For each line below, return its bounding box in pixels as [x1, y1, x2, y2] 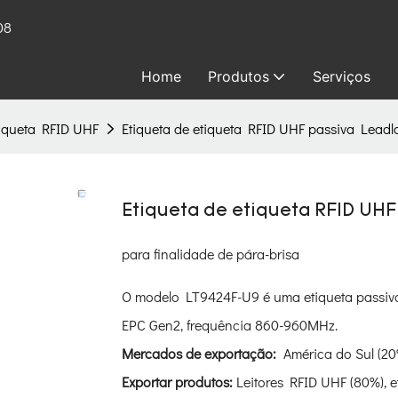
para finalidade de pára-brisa [122, 244, 299, 264]
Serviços [313, 68, 370, 85]
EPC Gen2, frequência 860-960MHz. [122, 315, 338, 335]
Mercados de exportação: [122, 344, 280, 363]
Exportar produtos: [122, 372, 236, 392]
